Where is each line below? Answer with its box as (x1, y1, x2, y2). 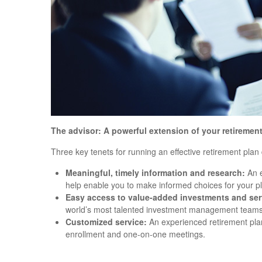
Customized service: (65, 216, 147, 228)
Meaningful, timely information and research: (65, 167, 245, 179)
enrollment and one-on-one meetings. (65, 228, 205, 240)
